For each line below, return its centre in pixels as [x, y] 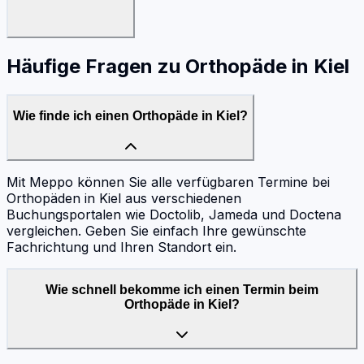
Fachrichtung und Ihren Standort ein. [121, 247]
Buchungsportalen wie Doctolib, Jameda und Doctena [174, 214]
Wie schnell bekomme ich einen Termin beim [182, 290]
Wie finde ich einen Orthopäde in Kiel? [130, 116]
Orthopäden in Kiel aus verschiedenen [124, 198]
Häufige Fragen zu [96, 66]
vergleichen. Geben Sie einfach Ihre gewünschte [156, 230]
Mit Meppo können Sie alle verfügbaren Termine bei [168, 182]
